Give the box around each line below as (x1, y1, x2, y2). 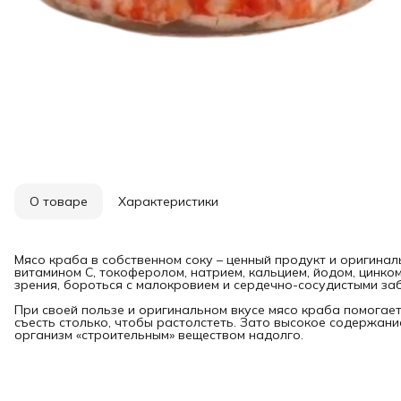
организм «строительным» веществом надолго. (14, 327, 303, 344)
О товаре (30, 193, 88, 210)
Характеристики (118, 193, 218, 210)
